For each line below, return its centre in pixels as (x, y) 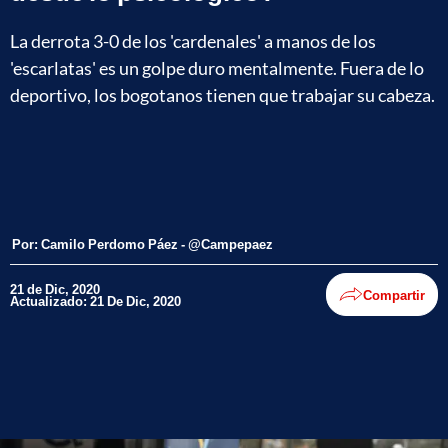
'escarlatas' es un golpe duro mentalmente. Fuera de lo (217, 67)
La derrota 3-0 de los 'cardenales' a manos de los (193, 40)
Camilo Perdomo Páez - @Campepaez (157, 244)
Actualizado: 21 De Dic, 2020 (95, 300)
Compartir (394, 294)
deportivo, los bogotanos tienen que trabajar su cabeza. (222, 94)
